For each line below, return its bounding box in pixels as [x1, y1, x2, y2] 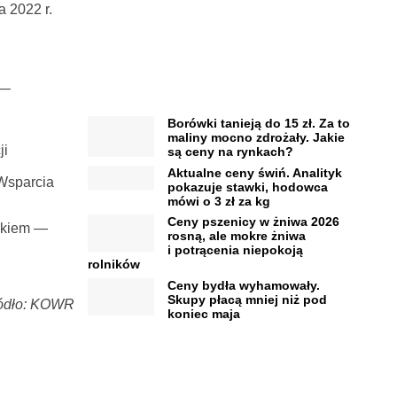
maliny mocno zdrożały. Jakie [167, 130, 345, 145]
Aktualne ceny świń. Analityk [167, 165, 342, 180]
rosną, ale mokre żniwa [167, 229, 306, 244]
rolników [87, 257, 140, 272]
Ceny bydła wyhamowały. [167, 277, 320, 292]
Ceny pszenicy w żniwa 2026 [167, 214, 339, 230]
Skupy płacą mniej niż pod [167, 292, 327, 307]
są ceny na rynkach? [167, 144, 293, 160]
